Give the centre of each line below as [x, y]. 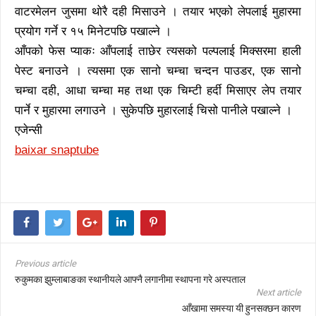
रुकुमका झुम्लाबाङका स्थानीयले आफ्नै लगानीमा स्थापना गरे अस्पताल [130, 279]
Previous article [45, 263]
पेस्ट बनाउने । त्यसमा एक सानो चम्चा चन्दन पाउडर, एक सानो [158, 71]
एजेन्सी [29, 130]
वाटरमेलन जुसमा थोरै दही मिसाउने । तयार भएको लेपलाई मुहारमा [158, 11]
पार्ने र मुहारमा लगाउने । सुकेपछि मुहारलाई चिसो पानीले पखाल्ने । [153, 110]
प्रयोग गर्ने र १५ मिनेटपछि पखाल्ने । [93, 31]
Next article [279, 292]
